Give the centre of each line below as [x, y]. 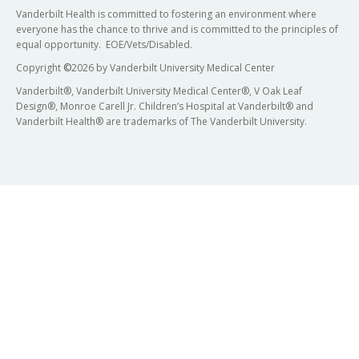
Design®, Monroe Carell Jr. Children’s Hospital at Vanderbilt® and [165, 107]
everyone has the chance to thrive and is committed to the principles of [177, 30]
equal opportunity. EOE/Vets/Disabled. [104, 45]
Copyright [40, 68]
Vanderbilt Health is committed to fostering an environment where [166, 14]
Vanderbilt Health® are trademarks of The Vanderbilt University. [161, 122]
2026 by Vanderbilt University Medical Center [173, 68]
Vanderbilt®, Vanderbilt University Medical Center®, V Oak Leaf [159, 91]
